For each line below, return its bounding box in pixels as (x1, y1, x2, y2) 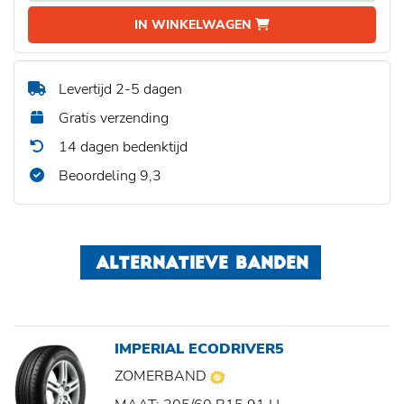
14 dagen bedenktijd (55, 137, 188, 158)
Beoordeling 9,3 (55, 166, 161, 187)
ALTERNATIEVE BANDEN (96, 256, 308, 274)
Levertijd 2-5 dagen (55, 79, 182, 100)
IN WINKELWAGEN (134, 16, 255, 34)
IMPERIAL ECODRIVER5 (115, 339, 284, 360)
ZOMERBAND (115, 366, 210, 387)
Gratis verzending (55, 108, 169, 129)
